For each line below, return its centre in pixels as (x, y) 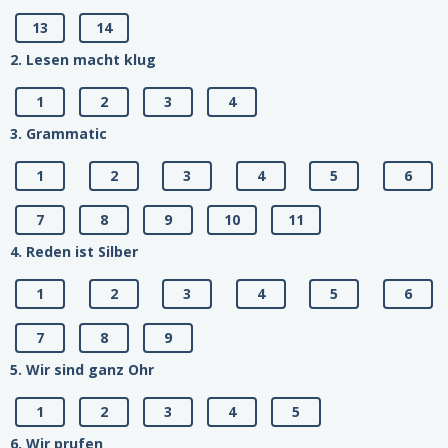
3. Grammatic (58, 134)
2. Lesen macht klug (83, 60)
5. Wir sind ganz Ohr (82, 370)
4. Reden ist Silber (74, 252)
